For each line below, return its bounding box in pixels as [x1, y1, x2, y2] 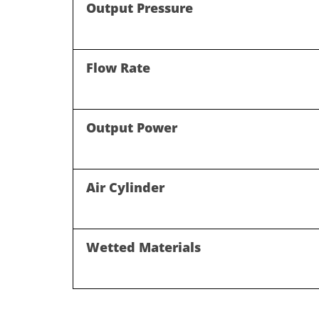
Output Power [86, 118, 177, 136]
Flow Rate [86, 58, 150, 76]
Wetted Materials [86, 238, 201, 256]
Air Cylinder [86, 178, 164, 196]
